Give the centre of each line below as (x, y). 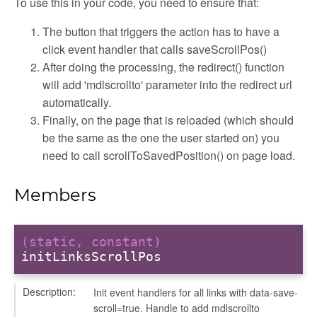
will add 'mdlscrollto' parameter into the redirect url (167, 85)
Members (55, 195)
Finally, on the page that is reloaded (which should (168, 120)
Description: (49, 291)
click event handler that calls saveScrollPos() (155, 49)
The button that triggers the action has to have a (161, 31)
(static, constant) (91, 242)
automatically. (77, 102)
